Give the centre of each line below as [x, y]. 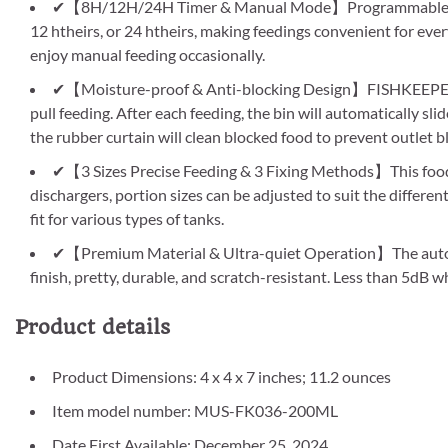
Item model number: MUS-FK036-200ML [195, 410]
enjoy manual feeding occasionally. [147, 55]
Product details [92, 327]
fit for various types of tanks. [127, 219]
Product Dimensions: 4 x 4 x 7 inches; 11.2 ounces [221, 376]
